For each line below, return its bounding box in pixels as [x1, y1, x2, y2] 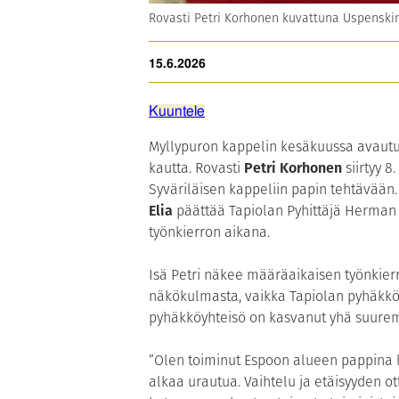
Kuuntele [149, 103, 205, 118]
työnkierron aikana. [149, 221, 270, 242]
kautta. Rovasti [149, 157, 244, 178]
